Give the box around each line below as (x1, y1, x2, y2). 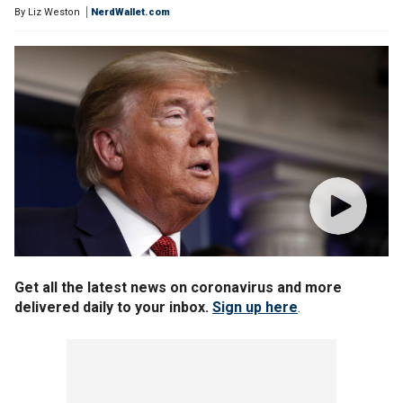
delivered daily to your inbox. (14, 299, 212, 316)
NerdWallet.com (91, 6, 170, 18)
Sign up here (212, 299, 298, 316)
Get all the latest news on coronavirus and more (14, 279, 342, 296)
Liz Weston (28, 6, 80, 18)
